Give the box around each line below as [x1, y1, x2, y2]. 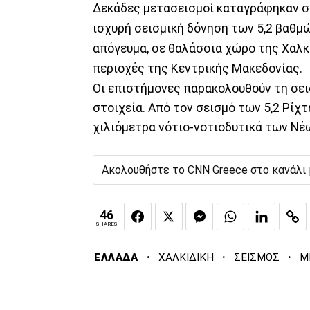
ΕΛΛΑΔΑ [94, 251, 138, 264]
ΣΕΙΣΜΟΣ [233, 251, 280, 264]
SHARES [96, 220, 117, 227]
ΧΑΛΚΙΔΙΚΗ [158, 251, 214, 264]
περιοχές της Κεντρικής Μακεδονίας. [93, 61, 302, 75]
